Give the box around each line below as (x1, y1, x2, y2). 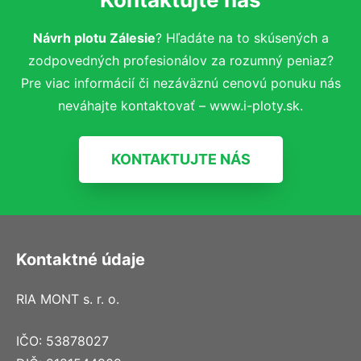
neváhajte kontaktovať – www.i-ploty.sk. (58, 97, 303, 114)
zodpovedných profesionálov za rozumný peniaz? (27, 52, 334, 68)
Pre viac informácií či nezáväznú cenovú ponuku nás (20, 74, 341, 91)
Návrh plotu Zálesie (32, 29, 156, 46)
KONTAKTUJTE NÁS (110, 150, 251, 168)
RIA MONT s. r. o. (16, 290, 119, 307)
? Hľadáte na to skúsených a (155, 29, 329, 46)
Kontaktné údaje (16, 249, 145, 269)
